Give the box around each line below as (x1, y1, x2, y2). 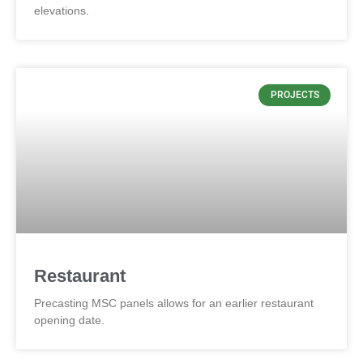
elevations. (34, 4, 89, 18)
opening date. (34, 314, 105, 327)
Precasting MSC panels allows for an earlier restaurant (34, 297, 314, 310)
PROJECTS (270, 89, 319, 101)
